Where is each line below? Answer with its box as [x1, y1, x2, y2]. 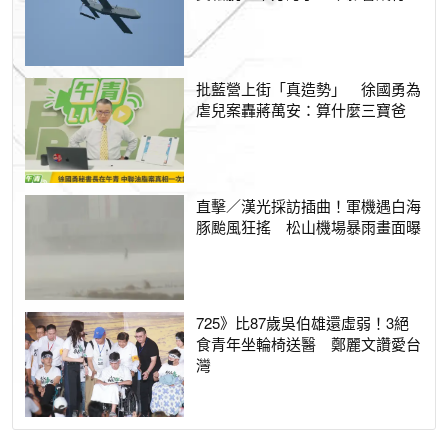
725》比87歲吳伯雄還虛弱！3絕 [196, 312, 410, 334]
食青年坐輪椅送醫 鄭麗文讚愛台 [196, 333, 422, 355]
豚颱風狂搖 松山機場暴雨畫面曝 [196, 216, 422, 238]
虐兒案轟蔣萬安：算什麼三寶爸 [196, 98, 407, 120]
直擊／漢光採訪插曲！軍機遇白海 [196, 195, 422, 217]
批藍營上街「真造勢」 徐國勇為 [196, 77, 422, 99]
